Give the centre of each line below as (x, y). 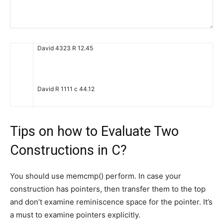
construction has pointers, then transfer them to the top (108, 189)
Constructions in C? (68, 151)
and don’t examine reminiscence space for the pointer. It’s (111, 202)
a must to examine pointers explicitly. (75, 215)
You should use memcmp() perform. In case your (96, 176)
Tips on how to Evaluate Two (94, 132)
